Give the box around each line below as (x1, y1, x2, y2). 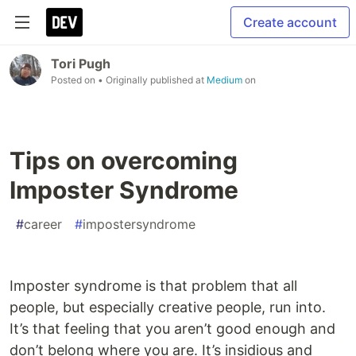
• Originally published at (98, 74, 207, 86)
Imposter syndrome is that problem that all (10, 277, 297, 294)
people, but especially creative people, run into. (10, 299, 326, 315)
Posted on (51, 74, 98, 86)
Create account (243, 14, 337, 30)
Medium (207, 74, 242, 86)
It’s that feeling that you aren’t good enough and (10, 320, 335, 337)
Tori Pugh (51, 56, 110, 72)
